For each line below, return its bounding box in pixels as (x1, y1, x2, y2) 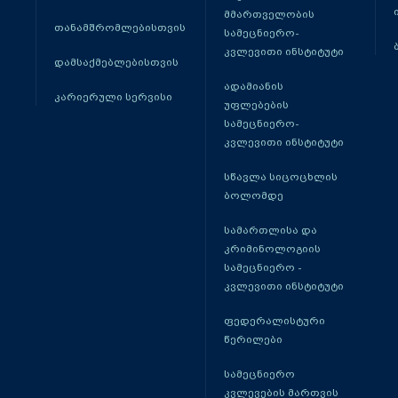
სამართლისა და (223, 224, 317, 236)
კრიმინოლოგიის (223, 243, 321, 255)
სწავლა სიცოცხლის (223, 171, 338, 183)
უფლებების (223, 99, 289, 111)
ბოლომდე (223, 189, 283, 202)
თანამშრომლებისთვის (54, 21, 186, 34)
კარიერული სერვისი (54, 91, 172, 103)
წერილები (223, 333, 283, 346)
